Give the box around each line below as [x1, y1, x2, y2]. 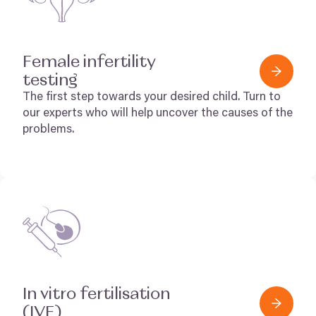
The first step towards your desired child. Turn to [23, 92, 281, 104]
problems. [23, 124, 74, 136]
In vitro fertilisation [23, 286, 170, 303]
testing [23, 72, 81, 89]
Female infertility [23, 54, 156, 71]
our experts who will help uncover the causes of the [23, 108, 293, 120]
